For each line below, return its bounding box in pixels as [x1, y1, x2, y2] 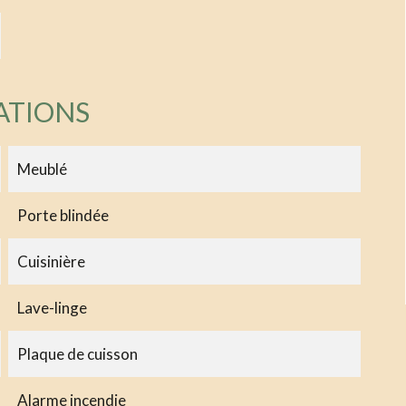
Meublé [16, 159, 67, 179]
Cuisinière [16, 251, 85, 271]
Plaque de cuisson [16, 343, 138, 363]
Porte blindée [16, 205, 109, 225]
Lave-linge [16, 297, 87, 317]
